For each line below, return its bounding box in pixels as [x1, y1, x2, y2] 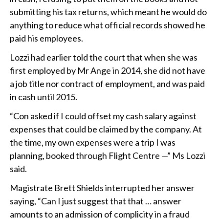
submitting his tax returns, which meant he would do [10, 6, 207, 18]
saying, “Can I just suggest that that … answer [10, 196, 181, 207]
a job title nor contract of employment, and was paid [10, 78, 205, 89]
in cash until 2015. [10, 91, 77, 103]
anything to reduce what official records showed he [10, 20, 205, 31]
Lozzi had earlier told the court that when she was [10, 52, 197, 63]
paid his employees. [10, 33, 83, 44]
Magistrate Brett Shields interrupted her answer [10, 182, 195, 194]
